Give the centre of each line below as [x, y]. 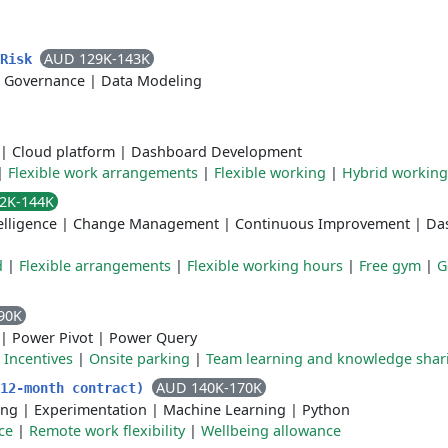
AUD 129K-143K [97, 58]
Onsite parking [139, 358]
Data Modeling [151, 80]
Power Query [153, 337]
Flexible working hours [265, 265]
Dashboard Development [216, 151]
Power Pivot [52, 337]
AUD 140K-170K [209, 387]
